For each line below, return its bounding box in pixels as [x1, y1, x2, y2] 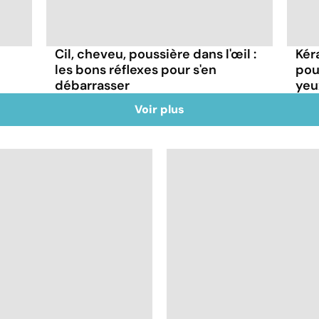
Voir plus [135, 101, 184, 117]
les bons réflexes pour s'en [55, 61, 217, 78]
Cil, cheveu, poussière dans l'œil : [55, 45, 257, 63]
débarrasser [55, 76, 130, 94]
